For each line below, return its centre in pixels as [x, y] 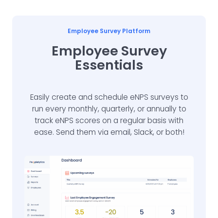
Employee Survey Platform [109, 31]
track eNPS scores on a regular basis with [109, 120]
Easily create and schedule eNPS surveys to [109, 97]
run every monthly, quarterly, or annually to [109, 109]
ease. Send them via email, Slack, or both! [109, 132]
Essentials [109, 65]
